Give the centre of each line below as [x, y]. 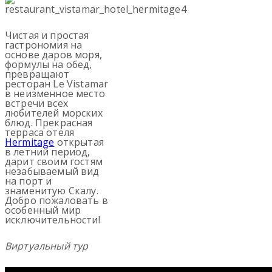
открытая [79, 142]
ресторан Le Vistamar [57, 84]
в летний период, [48, 152]
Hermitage [30, 142]
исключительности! [53, 220]
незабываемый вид [52, 171]
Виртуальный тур [47, 246]
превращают [37, 74]
